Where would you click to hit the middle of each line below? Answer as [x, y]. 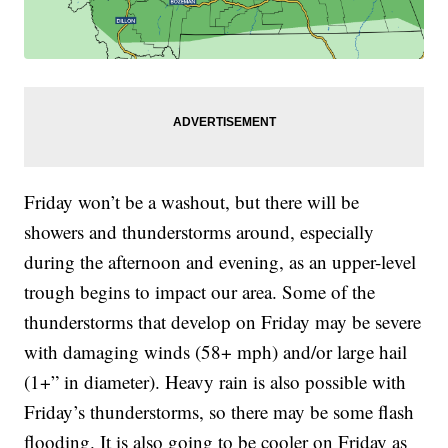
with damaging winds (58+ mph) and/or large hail [216, 352]
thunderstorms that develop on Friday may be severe [223, 322]
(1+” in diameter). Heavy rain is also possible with [215, 382]
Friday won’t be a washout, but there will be [192, 202]
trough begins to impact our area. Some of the [200, 292]
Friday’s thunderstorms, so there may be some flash [219, 412]
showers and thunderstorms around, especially [199, 232]
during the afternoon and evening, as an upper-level [220, 262]
